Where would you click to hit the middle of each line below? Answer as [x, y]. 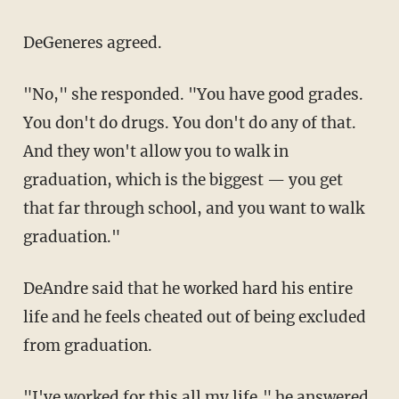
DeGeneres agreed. [98, 42]
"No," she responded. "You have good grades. [33, 94]
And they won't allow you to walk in [155, 151]
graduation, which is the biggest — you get [183, 179]
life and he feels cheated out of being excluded [194, 317]
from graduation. [87, 345]
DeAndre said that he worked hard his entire [28, 288]
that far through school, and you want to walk [193, 208]
